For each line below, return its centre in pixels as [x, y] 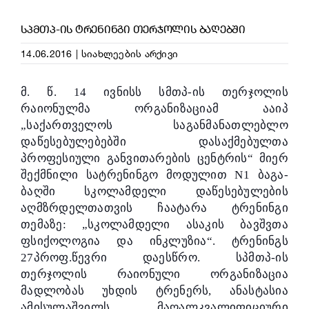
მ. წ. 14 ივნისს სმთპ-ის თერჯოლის [154, 92]
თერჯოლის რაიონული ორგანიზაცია [154, 274]
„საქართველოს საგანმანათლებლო [154, 125]
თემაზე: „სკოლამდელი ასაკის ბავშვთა [154, 224]
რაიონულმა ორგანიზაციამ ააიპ [154, 108]
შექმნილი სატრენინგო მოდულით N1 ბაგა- [154, 175]
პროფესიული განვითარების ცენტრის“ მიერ [154, 158]
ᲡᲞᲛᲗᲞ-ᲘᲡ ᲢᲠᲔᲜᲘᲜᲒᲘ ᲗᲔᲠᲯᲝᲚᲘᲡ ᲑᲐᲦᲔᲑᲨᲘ [133, 29]
